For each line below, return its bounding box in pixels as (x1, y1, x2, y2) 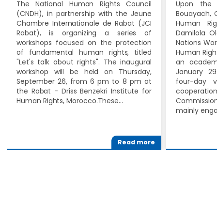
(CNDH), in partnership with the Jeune (16, 8, 152, 18)
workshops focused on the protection (16, 37, 152, 47)
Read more (118, 138, 155, 146)
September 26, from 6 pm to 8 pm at (16, 76, 152, 86)
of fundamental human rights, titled (16, 47, 152, 57)
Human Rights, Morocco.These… (16, 95, 123, 106)
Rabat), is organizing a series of (16, 28, 152, 38)
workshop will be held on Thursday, (16, 66, 152, 77)
